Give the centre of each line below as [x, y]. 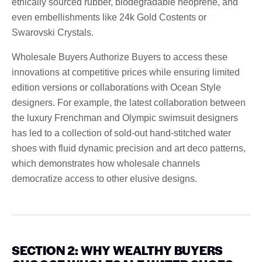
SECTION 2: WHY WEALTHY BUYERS [117, 250]
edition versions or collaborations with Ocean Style [116, 87]
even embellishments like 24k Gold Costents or [109, 17]
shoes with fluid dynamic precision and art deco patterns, [129, 148]
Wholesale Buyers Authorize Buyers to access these [120, 57]
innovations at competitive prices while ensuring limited [126, 72]
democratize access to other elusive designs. [104, 178]
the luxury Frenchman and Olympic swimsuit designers [125, 118]
